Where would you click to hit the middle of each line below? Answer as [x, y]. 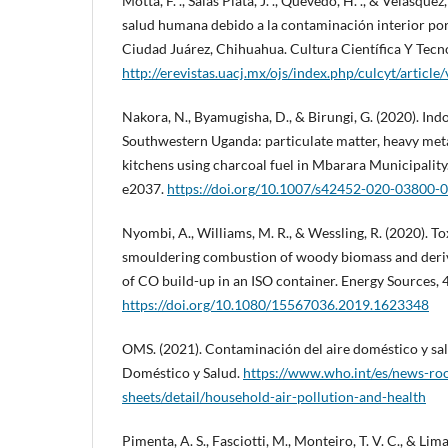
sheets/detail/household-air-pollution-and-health [274, 397]
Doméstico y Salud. [182, 373]
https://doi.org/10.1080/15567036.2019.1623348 [275, 305]
